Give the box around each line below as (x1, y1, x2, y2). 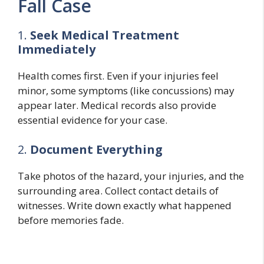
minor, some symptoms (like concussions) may (18, 84, 235, 98)
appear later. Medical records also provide (18, 98, 216, 113)
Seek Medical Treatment (30, 27, 179, 44)
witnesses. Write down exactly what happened (18, 198, 232, 212)
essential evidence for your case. (18, 113, 167, 127)
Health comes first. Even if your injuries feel (18, 69, 219, 83)
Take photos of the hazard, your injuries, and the (18, 169, 244, 183)
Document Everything (30, 141, 163, 157)
